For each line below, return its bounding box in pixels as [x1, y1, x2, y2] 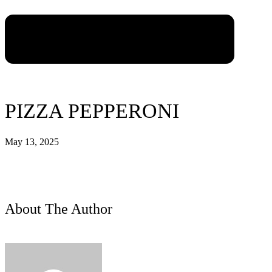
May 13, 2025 [5, 136, 59, 147]
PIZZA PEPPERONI [5, 99, 179, 122]
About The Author [5, 200, 112, 217]
